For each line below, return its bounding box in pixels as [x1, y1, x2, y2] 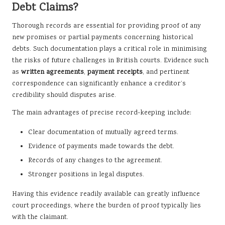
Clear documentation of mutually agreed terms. [28, 127, 178, 138]
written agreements [21, 67, 84, 77]
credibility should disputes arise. [12, 90, 116, 100]
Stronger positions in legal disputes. [28, 169, 144, 180]
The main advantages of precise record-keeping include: [12, 107, 191, 118]
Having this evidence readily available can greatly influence [12, 189, 200, 199]
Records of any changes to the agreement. [28, 155, 162, 166]
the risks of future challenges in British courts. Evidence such [12, 55, 208, 66]
